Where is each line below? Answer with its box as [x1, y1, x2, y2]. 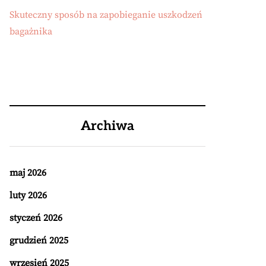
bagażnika [9, 26, 52, 37]
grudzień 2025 [9, 235, 68, 246]
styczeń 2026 [9, 212, 62, 224]
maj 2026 [9, 167, 46, 179]
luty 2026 [9, 189, 47, 201]
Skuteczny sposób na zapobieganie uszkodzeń [9, 9, 202, 21]
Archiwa [81, 118, 134, 134]
